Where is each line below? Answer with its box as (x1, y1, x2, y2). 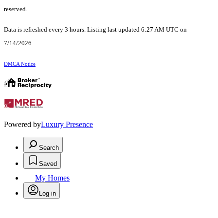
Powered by (4, 120, 41, 129)
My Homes (35, 174, 70, 182)
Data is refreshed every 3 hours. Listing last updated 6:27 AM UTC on (4, 26, 187, 34)
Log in (39, 190, 56, 198)
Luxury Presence (41, 120, 93, 129)
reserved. (4, 5, 27, 13)
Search (39, 144, 59, 152)
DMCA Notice (4, 61, 36, 67)
